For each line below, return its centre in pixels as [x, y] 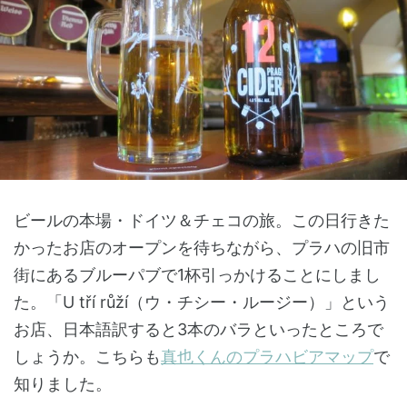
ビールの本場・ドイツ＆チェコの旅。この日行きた [202, 221]
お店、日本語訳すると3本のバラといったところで [199, 330]
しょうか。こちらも [87, 357]
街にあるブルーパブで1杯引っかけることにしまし [197, 275]
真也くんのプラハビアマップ [267, 357]
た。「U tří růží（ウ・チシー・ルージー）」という [202, 303]
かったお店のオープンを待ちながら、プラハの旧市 [202, 248]
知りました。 [63, 384]
